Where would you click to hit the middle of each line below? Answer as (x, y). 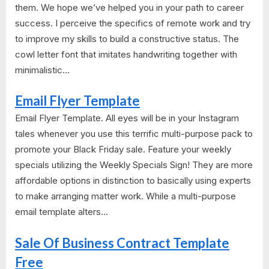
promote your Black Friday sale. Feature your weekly (123, 150)
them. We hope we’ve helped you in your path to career (129, 7)
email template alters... (62, 212)
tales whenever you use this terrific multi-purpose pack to (134, 134)
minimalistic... (42, 70)
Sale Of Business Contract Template (122, 243)
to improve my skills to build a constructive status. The (127, 38)
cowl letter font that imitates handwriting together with (126, 54)
